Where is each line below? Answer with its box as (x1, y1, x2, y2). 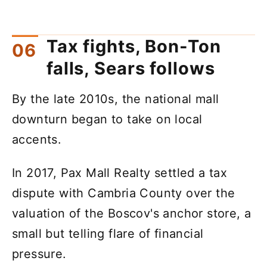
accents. (12, 132, 62, 147)
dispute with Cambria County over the (12, 186, 235, 201)
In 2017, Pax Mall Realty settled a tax (12, 166, 228, 181)
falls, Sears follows (46, 58, 215, 79)
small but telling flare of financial (12, 226, 204, 241)
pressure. (12, 247, 67, 262)
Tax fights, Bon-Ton (46, 36, 221, 57)
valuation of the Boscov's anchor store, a (12, 206, 252, 221)
